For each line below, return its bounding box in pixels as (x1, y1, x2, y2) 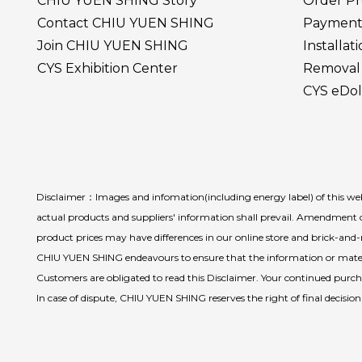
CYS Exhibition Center (37, 61, 178, 76)
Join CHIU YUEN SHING (37, 38, 188, 53)
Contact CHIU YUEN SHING (37, 15, 214, 31)
